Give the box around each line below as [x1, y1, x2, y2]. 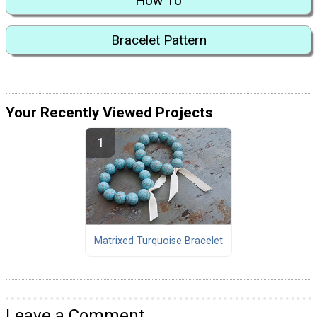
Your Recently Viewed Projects [6, 104, 213, 122]
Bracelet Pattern [110, 31, 207, 48]
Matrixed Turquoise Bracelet [93, 234, 223, 247]
